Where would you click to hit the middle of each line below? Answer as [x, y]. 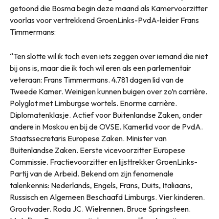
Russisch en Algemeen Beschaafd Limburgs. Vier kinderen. [107, 197]
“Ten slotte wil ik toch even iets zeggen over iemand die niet [109, 56]
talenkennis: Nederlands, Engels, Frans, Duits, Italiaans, [101, 186]
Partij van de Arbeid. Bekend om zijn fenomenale [92, 174]
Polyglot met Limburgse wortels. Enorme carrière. [93, 103]
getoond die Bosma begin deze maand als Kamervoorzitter [109, 9]
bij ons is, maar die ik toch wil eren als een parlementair [100, 68]
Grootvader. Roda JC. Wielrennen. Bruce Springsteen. [100, 209]
